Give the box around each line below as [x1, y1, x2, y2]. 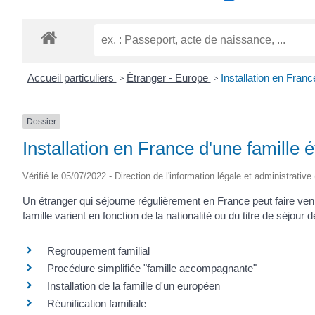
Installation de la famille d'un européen [47, 279, 220, 292]
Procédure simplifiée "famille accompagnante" [47, 262, 257, 274]
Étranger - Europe [126, 71, 211, 84]
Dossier [27, 116, 56, 127]
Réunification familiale [47, 297, 146, 309]
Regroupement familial [47, 244, 150, 257]
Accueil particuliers [27, 71, 117, 84]
